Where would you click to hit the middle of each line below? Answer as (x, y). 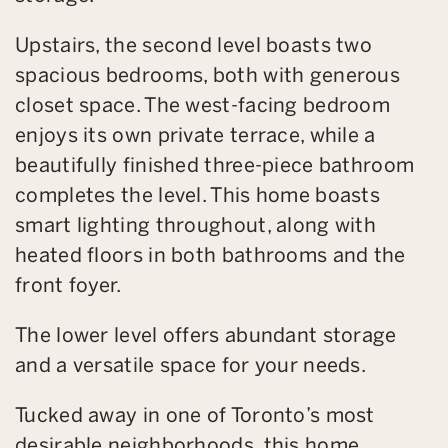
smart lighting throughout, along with (196, 224)
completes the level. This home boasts (198, 194)
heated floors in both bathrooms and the (210, 254)
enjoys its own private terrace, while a (195, 134)
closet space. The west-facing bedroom (203, 104)
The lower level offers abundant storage (206, 334)
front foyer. (68, 284)
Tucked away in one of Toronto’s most (195, 414)
